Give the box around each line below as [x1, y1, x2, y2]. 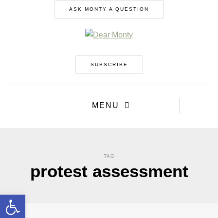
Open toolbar [4, 190, 53, 208]
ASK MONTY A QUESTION [69, 6, 149, 12]
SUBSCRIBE [90, 62, 128, 68]
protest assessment [30, 162, 188, 181]
